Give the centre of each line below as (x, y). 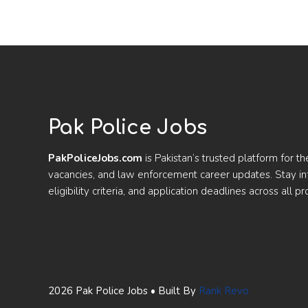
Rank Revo (223, 291)
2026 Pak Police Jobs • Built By (123, 291)
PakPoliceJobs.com (95, 158)
